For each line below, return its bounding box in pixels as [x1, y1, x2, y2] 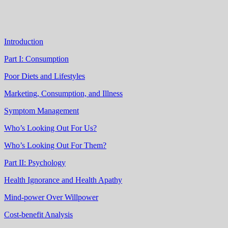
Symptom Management [4, 106, 79, 115]
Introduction [4, 37, 43, 46]
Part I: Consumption [4, 54, 69, 63]
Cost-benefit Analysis [4, 210, 73, 219]
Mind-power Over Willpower [4, 192, 98, 202]
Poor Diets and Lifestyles [4, 71, 85, 80]
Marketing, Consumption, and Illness [4, 89, 123, 98]
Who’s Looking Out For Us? [4, 123, 97, 132]
